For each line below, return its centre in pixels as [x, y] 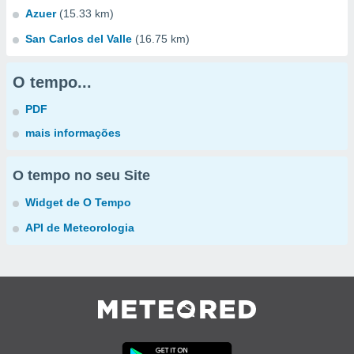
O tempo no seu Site [81, 175]
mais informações [73, 133]
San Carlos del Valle [79, 39]
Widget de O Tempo [78, 202]
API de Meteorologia [80, 228]
